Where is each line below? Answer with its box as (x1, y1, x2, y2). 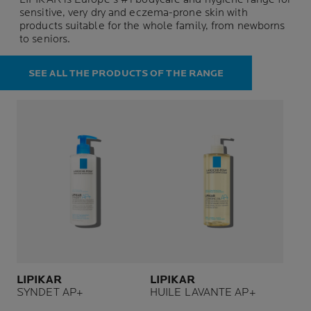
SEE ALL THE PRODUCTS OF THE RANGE (28, 67, 224, 79)
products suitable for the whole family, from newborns (19, 19, 285, 33)
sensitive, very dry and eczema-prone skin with (19, 6, 248, 19)
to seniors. (19, 32, 74, 46)
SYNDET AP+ (17, 285, 83, 299)
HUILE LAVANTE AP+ (150, 285, 256, 299)
